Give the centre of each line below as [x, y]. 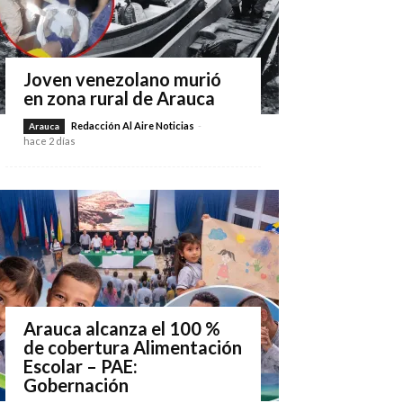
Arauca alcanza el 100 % [122, 328]
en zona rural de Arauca [119, 98]
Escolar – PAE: [81, 366]
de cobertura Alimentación [133, 347]
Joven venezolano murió [122, 79]
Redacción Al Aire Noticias [133, 125]
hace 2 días [49, 141]
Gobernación [76, 385]
